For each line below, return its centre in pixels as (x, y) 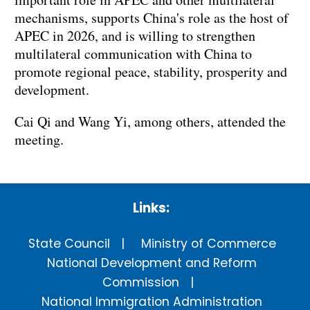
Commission (141, 282)
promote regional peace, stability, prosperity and (151, 72)
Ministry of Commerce (208, 243)
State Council (69, 243)
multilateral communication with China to (133, 54)
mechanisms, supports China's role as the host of (152, 18)
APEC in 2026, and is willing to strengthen (135, 36)
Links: (151, 208)
